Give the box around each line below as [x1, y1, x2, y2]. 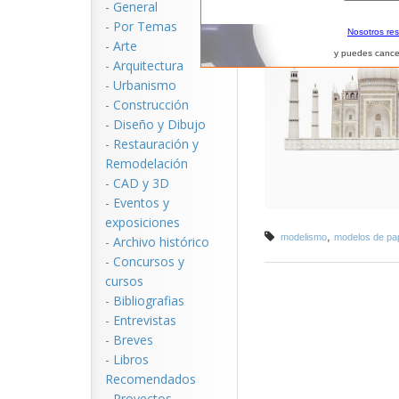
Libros [113, 351, 149, 368]
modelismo [281, 232, 327, 243]
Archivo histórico [113, 233, 209, 250]
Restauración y [113, 135, 199, 152]
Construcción [113, 96, 189, 113]
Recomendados [105, 370, 196, 387]
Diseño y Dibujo [113, 116, 206, 133]
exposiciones [105, 214, 180, 231]
